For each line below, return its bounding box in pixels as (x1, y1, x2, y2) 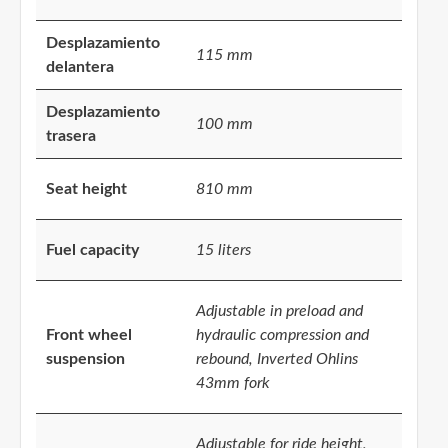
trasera (46, 128, 96, 145)
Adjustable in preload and (196, 303, 363, 320)
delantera (46, 59, 114, 76)
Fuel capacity (46, 242, 139, 259)
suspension (46, 351, 125, 368)
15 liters (196, 242, 251, 259)
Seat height (46, 181, 127, 198)
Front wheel (46, 327, 132, 344)
